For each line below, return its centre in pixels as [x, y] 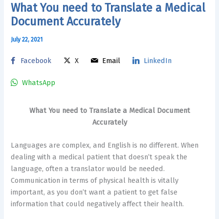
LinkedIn [158, 61]
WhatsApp [39, 83]
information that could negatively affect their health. [98, 204]
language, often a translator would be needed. [88, 169]
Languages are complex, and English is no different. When [105, 145]
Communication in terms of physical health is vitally [95, 181]
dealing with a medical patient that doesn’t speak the [99, 157]
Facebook [36, 61]
